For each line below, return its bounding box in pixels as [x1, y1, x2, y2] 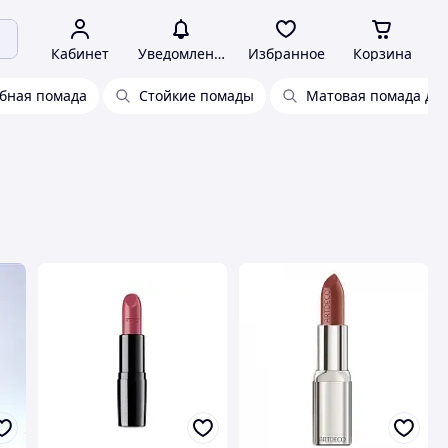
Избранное [247, 44, 325, 63]
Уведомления [137, 44, 231, 63]
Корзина [352, 44, 412, 63]
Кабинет [51, 44, 109, 63]
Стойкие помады [139, 86, 254, 105]
